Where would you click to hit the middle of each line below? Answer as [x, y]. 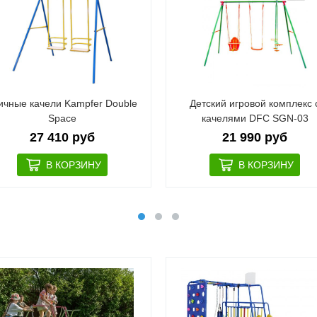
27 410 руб [62, 137]
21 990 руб [255, 137]
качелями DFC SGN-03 [255, 118]
